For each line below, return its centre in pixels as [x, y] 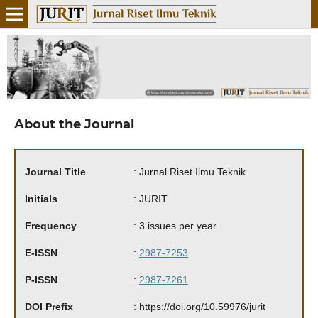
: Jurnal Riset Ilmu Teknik [189, 172]
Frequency [50, 226]
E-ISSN [41, 253]
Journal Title [55, 172]
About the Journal [74, 125]
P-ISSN [41, 280]
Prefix [59, 307]
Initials [41, 199]
